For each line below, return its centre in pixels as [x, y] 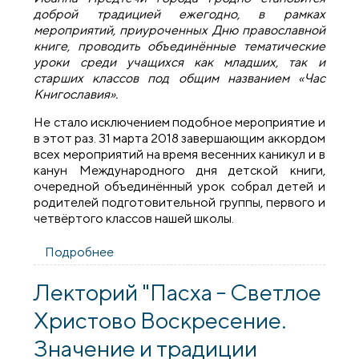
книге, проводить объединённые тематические [179, 46]
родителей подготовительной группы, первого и [179, 202]
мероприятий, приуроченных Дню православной [179, 30]
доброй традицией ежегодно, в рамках [179, 14]
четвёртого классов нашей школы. [134, 218]
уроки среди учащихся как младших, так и [179, 63]
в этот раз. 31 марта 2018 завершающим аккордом [179, 138]
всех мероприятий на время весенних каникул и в [179, 154]
